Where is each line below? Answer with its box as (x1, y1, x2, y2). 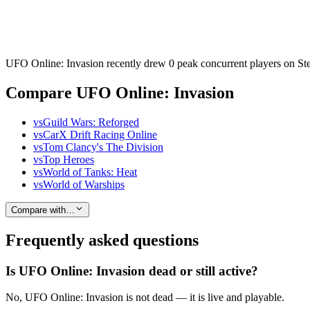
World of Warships (43, 178, 125, 190)
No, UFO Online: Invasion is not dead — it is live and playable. (6, 291, 284, 304)
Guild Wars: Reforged (43, 116, 139, 128)
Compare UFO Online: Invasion (6, 83, 234, 102)
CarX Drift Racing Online (43, 128, 157, 140)
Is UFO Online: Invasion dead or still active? (6, 263, 258, 278)
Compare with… (11, 204, 75, 215)
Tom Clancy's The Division (43, 140, 163, 153)
